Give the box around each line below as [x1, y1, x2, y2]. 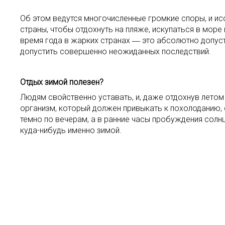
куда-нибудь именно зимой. [20, 126, 122, 135]
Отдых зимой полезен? [20, 77, 103, 87]
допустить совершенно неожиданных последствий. [20, 47, 211, 56]
